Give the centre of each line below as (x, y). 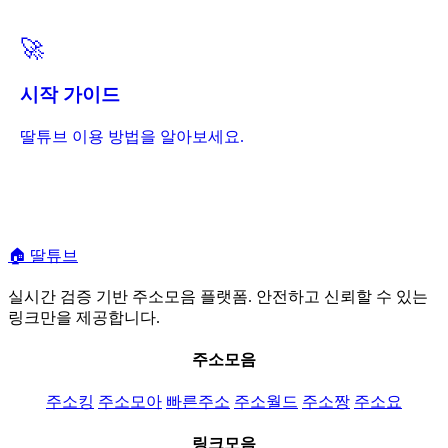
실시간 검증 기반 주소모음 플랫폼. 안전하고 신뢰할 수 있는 (218, 296)
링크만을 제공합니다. (84, 317)
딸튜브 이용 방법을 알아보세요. (132, 136)
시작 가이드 (70, 94)
